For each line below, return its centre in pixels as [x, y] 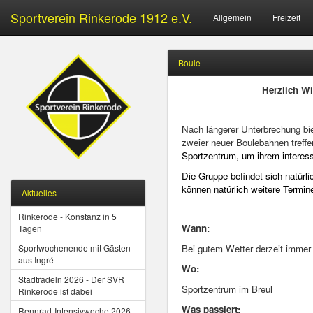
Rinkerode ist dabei [55, 291]
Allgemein [232, 17]
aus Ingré [36, 260]
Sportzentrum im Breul [227, 289]
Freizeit [286, 17]
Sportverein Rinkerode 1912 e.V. [101, 17]
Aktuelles [39, 192]
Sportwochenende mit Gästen [74, 248]
